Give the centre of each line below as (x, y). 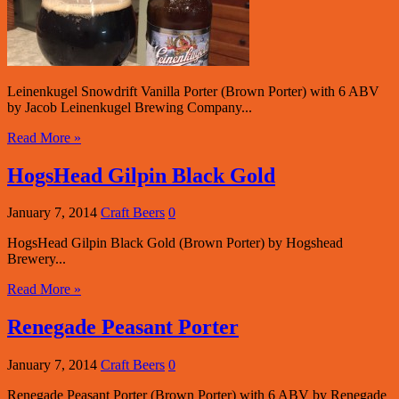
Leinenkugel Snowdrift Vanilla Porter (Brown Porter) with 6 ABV (193, 91)
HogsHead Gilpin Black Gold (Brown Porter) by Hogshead (175, 243)
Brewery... (37, 259)
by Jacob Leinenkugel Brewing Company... (130, 107)
